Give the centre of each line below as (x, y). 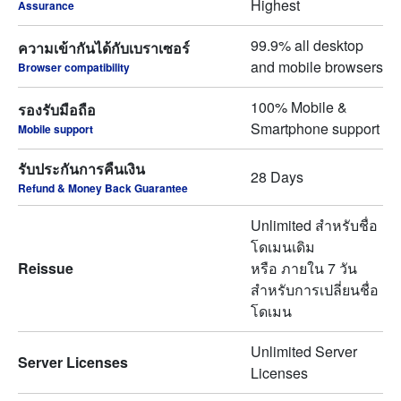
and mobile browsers (317, 67)
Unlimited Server (304, 351)
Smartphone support (315, 128)
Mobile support (55, 129)
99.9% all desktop (307, 45)
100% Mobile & (299, 107)
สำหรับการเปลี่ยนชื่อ (315, 290)
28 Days (277, 177)
